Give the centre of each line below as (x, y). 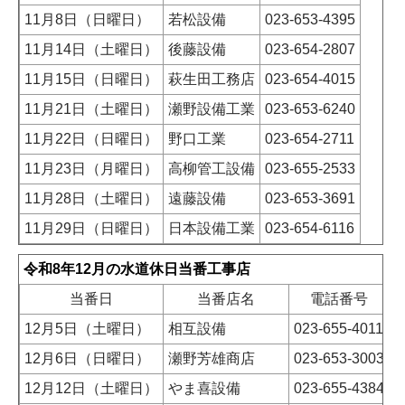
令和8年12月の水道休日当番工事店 (137, 269)
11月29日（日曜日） (91, 229)
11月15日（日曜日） (91, 80)
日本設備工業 (212, 229)
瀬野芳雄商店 (212, 359)
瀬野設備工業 (212, 109)
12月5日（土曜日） (87, 329)
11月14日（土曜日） (91, 50)
